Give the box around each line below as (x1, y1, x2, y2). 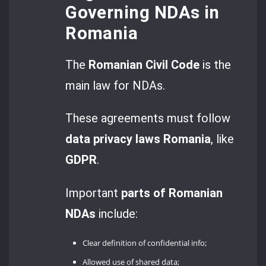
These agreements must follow (65, 111, 231, 126)
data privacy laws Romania (65, 132, 211, 147)
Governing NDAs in (65, 2, 220, 23)
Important (65, 185, 122, 200)
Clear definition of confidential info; (83, 237, 207, 249)
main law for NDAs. (65, 78, 166, 93)
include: (96, 206, 138, 221)
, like (211, 132, 235, 147)
